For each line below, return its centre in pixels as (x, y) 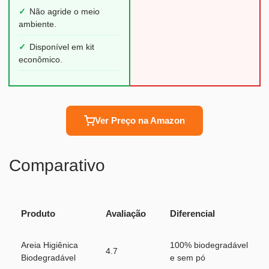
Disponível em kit (62, 47)
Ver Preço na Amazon (140, 120)
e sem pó (188, 258)
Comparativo (57, 165)
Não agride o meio (65, 11)
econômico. (41, 59)
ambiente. (38, 24)
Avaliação (126, 213)
